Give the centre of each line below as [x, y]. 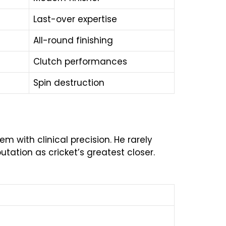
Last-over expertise [75, 19]
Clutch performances [80, 61]
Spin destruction [69, 82]
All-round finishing [73, 40]
